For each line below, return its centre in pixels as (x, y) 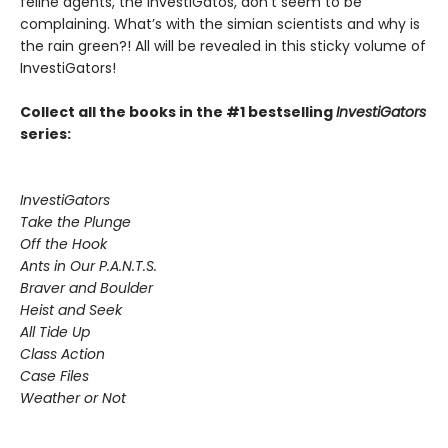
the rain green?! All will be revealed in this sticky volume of (223, 46)
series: (45, 134)
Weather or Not (73, 398)
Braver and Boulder (86, 288)
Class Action (62, 354)
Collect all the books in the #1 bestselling (178, 112)
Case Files (54, 376)
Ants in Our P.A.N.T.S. (88, 266)
